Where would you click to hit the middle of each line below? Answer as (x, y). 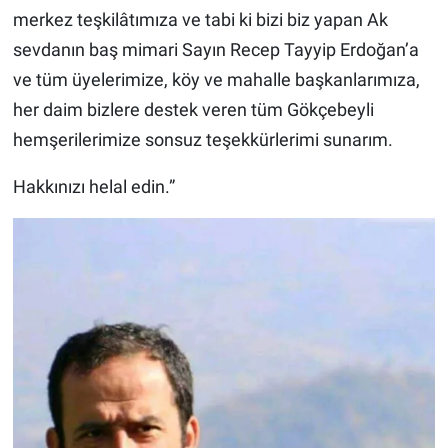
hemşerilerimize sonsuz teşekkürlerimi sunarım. (202, 140)
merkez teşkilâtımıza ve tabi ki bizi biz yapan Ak (200, 20)
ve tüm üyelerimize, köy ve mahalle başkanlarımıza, (216, 80)
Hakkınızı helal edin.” (93, 187)
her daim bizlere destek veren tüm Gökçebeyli (193, 110)
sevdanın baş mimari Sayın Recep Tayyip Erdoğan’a (215, 50)
